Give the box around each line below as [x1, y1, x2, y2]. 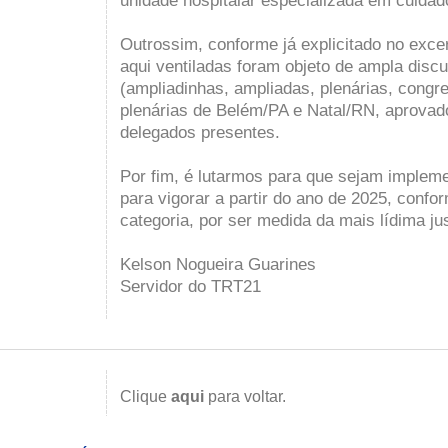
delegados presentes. [120, 122, 280, 142]
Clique [120, 388, 171, 405]
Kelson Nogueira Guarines [120, 254, 316, 274]
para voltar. [204, 388, 286, 405]
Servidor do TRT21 [120, 276, 261, 296]
